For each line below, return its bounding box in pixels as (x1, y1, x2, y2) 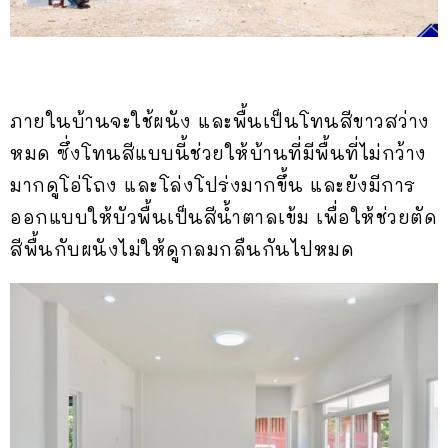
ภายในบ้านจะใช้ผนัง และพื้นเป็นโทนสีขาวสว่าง (10, 108, 430, 133)
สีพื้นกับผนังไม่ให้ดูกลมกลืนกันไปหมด (10, 236, 354, 261)
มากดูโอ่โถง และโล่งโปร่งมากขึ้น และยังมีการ (10, 172, 416, 197)
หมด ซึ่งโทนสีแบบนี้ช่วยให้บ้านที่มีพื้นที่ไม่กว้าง (10, 140, 427, 165)
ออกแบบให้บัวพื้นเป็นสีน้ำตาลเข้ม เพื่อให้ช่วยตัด (10, 204, 437, 229)
